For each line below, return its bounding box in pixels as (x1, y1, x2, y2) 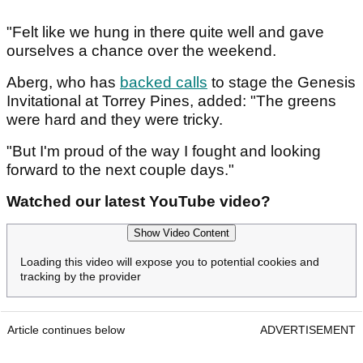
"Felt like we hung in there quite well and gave (6, 23, 324, 41)
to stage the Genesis (207, 74, 356, 92)
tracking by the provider (20, 270, 141, 284)
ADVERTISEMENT (260, 323, 356, 337)
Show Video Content (134, 227, 229, 240)
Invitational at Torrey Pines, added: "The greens (6, 92, 336, 110)
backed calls (120, 74, 207, 92)
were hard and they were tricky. (6, 111, 223, 129)
